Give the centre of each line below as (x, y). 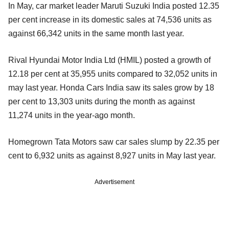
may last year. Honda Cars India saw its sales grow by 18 (111, 88)
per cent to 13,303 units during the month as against (101, 102)
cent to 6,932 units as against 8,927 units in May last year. (112, 156)
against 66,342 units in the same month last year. (96, 34)
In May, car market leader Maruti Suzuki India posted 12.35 (114, 6)
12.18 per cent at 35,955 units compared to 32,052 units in (113, 74)
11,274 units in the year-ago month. (72, 116)
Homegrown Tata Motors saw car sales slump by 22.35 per (114, 142)
